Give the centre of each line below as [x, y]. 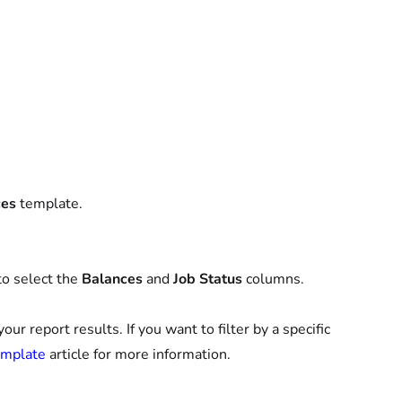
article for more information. [138, 354]
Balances [114, 279]
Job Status [208, 279]
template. [51, 204]
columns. [273, 279]
